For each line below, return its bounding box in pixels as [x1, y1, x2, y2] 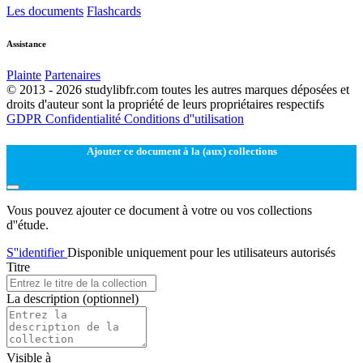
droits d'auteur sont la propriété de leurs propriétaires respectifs [6, 97, 324, 112]
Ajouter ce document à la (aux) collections [86, 144, 277, 157]
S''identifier [6, 245, 67, 259]
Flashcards [87, 3, 141, 18]
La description [6, 291, 83, 305]
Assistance [6, 38, 46, 49]
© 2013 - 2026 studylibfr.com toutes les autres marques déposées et [6, 83, 349, 97]
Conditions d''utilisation [124, 112, 244, 126]
